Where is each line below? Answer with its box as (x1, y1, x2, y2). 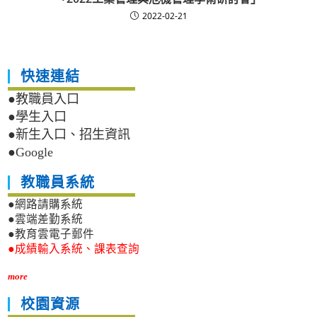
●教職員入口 (8, 92, 80, 107)
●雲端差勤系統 (8, 213, 83, 226)
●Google (8, 145, 54, 160)
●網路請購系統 (8, 198, 83, 211)
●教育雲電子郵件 (8, 228, 95, 241)
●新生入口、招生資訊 (8, 127, 131, 142)
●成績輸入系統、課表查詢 (8, 243, 140, 255)
